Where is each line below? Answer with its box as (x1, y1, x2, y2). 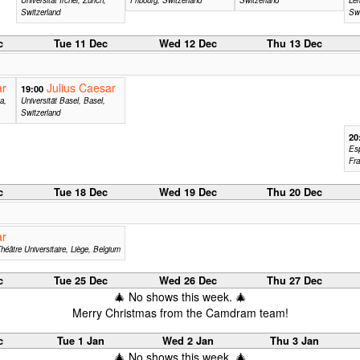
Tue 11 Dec (54, 35, 108, 51)
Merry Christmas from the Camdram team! (72, 304, 288, 321)
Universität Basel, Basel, (20, 94, 105, 106)
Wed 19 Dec (158, 184, 217, 199)
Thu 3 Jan (270, 333, 320, 348)
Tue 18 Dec (54, 184, 108, 199)
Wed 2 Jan (162, 333, 214, 348)
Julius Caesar (46, 79, 116, 96)
